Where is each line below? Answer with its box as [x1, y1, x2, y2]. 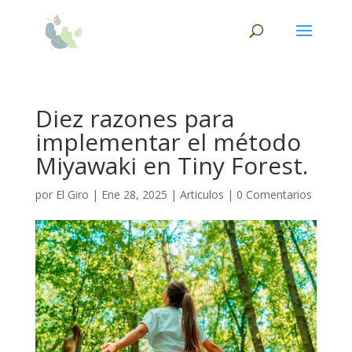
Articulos [179, 187, 224, 202]
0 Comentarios [236, 187, 312, 202]
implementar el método [35, 126, 301, 158]
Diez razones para [35, 102, 234, 134]
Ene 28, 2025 [101, 187, 167, 202]
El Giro [55, 187, 89, 202]
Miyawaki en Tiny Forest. [35, 149, 308, 181]
